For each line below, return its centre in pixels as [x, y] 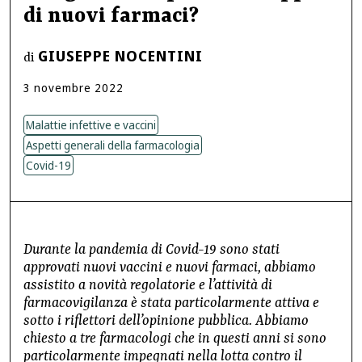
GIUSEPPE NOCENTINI [120, 56]
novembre [63, 88]
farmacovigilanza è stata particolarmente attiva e [171, 303]
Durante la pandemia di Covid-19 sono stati [152, 250]
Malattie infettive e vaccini [91, 125]
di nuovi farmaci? [111, 17]
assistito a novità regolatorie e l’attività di [148, 286]
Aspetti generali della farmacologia [113, 145]
